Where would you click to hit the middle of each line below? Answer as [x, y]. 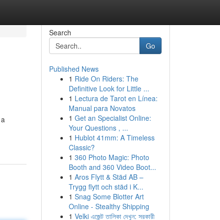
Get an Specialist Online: [113, 118]
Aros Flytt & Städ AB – [109, 177]
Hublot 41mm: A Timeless [114, 137]
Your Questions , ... [98, 128]
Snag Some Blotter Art [109, 196]
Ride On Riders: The [106, 79]
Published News [74, 69]
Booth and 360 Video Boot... [112, 167]
